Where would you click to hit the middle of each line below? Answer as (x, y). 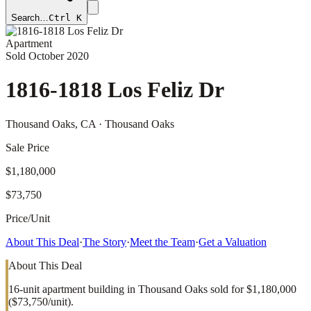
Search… (30, 18)
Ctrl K (65, 18)
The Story (104, 242)
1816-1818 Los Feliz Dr (115, 90)
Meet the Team (162, 242)
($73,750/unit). (41, 301)
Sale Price (27, 147)
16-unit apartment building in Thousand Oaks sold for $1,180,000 (152, 289)
